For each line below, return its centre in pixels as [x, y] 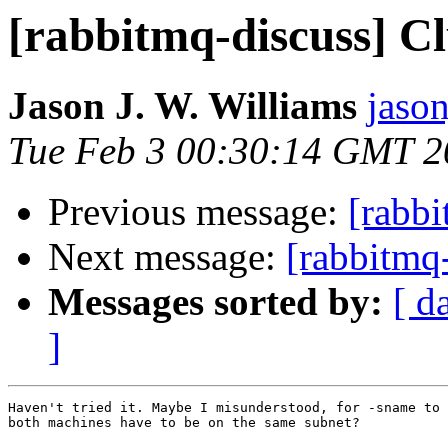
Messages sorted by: [215, 302]
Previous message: [198, 212]
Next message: [167, 257]
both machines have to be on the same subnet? [184, 423]
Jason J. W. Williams [182, 106]
